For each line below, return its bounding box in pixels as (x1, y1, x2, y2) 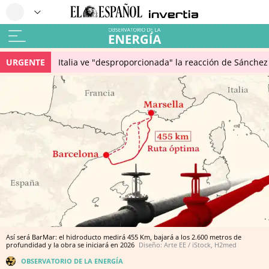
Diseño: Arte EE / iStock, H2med (139, 240, 237, 249)
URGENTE (6, 56, 45, 68)
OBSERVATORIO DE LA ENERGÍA (21, 256, 123, 265)
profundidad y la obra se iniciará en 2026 (6, 240, 136, 249)
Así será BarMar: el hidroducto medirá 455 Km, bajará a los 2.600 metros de (6, 232, 241, 241)
